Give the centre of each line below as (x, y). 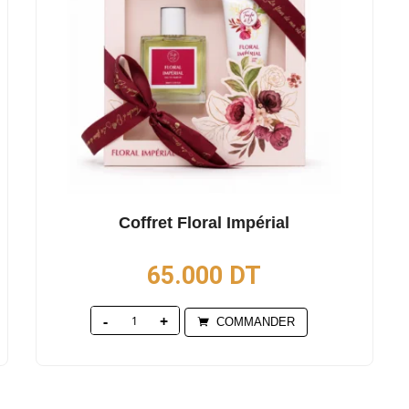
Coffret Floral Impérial (204, 223)
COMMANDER (255, 321)
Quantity (174, 320)
